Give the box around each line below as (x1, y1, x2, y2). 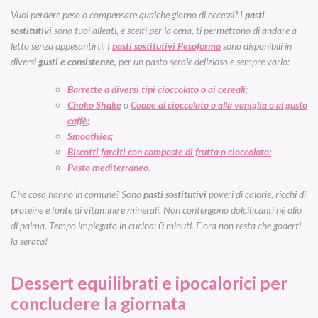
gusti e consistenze (38, 55, 114, 68)
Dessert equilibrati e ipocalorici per (11, 272, 287, 293)
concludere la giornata (11, 292, 186, 314)
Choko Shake (67, 98, 121, 111)
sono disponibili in (221, 40, 292, 53)
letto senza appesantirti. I (11, 40, 112, 53)
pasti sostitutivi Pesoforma (112, 40, 221, 53)
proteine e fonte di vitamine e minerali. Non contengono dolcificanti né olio (11, 204, 302, 216)
